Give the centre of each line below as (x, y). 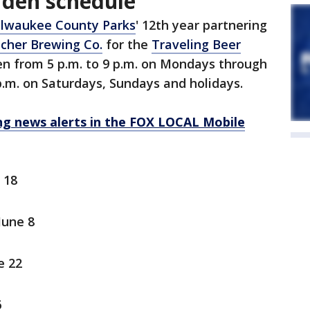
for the (127, 45)
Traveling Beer (196, 45)
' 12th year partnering (201, 25)
